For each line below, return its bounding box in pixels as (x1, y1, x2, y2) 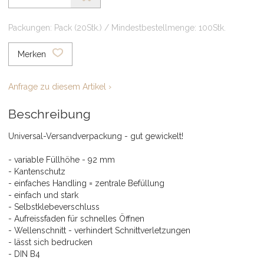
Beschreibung (8, 106, 91, 121)
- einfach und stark (8, 190, 78, 200)
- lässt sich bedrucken (8, 237, 93, 247)
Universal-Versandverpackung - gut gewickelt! (8, 131, 183, 141)
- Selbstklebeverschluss (8, 202, 100, 212)
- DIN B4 (8, 249, 40, 259)
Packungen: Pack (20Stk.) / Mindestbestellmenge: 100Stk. (8, 22, 226, 32)
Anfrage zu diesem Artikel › (8, 81, 111, 91)
